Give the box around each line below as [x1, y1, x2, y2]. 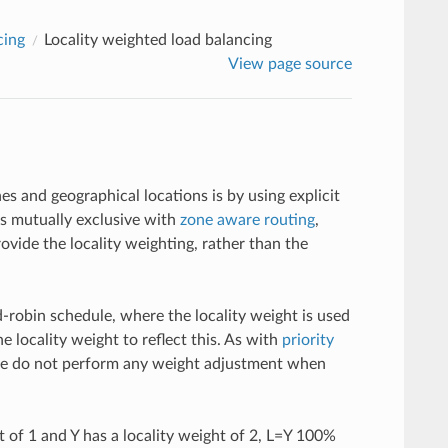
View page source [228, 55, 353, 72]
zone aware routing [179, 211, 315, 228]
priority [281, 331, 334, 348]
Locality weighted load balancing [43, 31, 272, 48]
